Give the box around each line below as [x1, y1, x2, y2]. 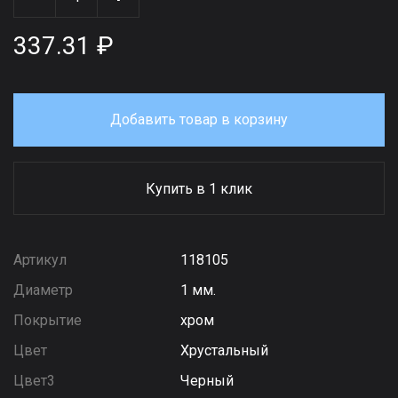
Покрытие [13, 312, 82, 329]
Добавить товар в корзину [110, 111, 288, 128]
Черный [180, 372, 235, 389]
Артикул [13, 251, 67, 268]
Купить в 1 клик [146, 180, 252, 197]
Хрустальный [180, 342, 269, 359]
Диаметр [13, 282, 73, 298]
